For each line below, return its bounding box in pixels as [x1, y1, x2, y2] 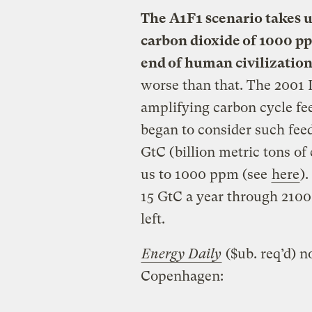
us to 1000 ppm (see [140, 166, 271, 182]
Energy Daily [141, 245, 221, 262]
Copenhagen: [140, 267, 224, 284]
